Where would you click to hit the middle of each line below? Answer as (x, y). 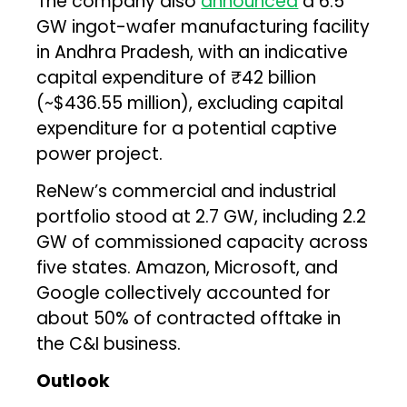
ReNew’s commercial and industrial (187, 191)
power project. (100, 154)
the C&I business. (109, 343)
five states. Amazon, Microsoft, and (188, 267)
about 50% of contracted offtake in (189, 318)
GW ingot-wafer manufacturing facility (203, 26)
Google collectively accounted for (184, 293)
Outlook (74, 381)
